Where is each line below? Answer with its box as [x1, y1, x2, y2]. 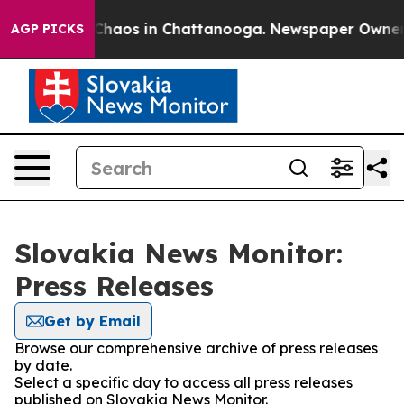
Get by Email [44, 312, 141, 330]
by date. [14, 356, 72, 374]
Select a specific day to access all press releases [14, 373, 353, 391]
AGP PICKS [11, 21, 84, 37]
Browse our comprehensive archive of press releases [14, 339, 378, 357]
